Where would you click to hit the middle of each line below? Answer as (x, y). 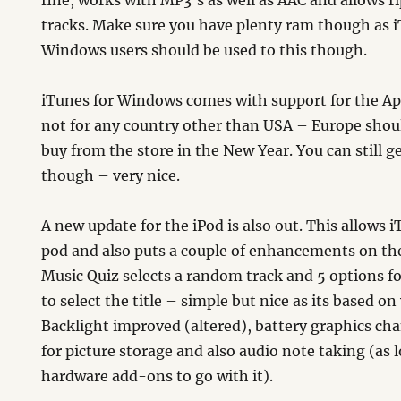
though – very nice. (111, 175)
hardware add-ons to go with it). (158, 376)
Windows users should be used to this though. (205, 50)
